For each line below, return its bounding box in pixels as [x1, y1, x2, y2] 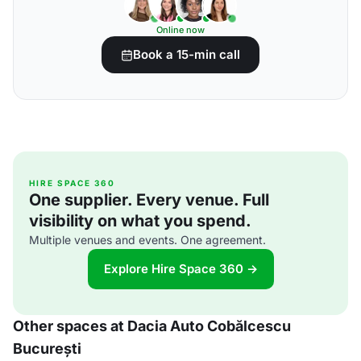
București [13, 340, 81, 357]
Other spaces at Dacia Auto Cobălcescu [13, 317, 291, 334]
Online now [156, 24, 205, 35]
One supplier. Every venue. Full [29, 190, 269, 210]
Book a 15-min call [133, 47, 240, 62]
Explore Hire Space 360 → [103, 261, 258, 276]
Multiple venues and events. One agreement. [29, 233, 266, 247]
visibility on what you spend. [29, 211, 251, 230]
